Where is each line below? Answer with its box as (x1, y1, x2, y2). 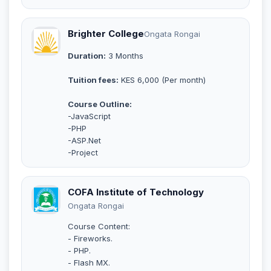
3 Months (106, 50, 143, 60)
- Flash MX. (68, 257, 110, 267)
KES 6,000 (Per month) (119, 74, 206, 85)
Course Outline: (68, 99, 132, 109)
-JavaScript (68, 111, 111, 121)
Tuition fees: (68, 74, 119, 85)
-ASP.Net (68, 135, 101, 145)
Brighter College (68, 27, 144, 39)
